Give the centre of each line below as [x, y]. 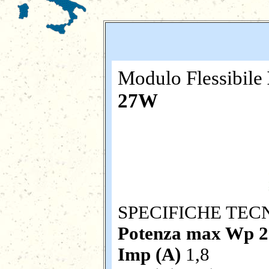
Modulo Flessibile [192, 78]
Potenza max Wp [186, 234]
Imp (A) [152, 255]
